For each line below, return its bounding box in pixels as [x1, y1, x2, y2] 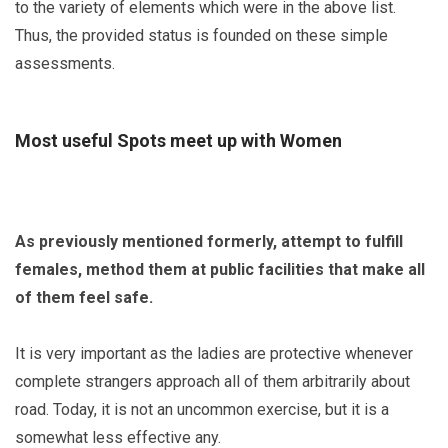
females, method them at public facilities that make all [15, 260, 425, 280]
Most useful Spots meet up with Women [15, 130, 342, 152]
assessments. [15, 54, 115, 74]
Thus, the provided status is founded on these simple [15, 26, 388, 46]
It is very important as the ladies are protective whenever [15, 344, 413, 364]
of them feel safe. [15, 288, 153, 308]
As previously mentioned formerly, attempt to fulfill [15, 232, 403, 252]
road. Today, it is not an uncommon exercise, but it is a [15, 400, 389, 420]
